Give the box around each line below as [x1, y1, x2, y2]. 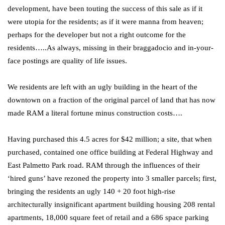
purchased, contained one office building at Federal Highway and [8, 148, 213, 156]
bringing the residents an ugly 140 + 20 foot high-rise [8, 187, 175, 195]
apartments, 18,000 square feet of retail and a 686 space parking [8, 213, 209, 221]
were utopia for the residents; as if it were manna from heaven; [8, 18, 203, 26]
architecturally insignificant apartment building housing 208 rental [8, 200, 215, 208]
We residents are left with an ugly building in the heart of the [8, 83, 197, 91]
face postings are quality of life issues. [8, 57, 127, 65]
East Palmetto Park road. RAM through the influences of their [8, 161, 200, 169]
